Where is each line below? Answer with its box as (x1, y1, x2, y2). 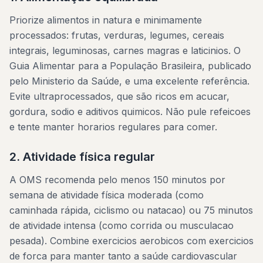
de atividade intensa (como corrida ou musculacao (9, 220, 234, 231)
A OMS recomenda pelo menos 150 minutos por (9, 174, 225, 186)
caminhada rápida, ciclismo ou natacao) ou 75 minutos (9, 204, 253, 216)
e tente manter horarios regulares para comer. (9, 121, 217, 133)
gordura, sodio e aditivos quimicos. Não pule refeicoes (9, 106, 251, 117)
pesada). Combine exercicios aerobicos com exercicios (9, 235, 254, 247)
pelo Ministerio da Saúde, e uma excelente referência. (9, 75, 249, 87)
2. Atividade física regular (9, 150, 155, 164)
